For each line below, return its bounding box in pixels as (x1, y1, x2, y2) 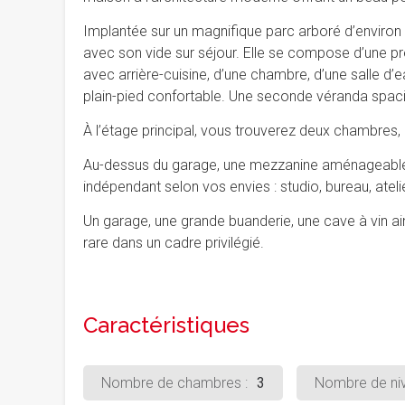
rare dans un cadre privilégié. (83, 234, 264, 251)
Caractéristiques (83, 312, 250, 338)
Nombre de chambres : (101, 374, 248, 391)
